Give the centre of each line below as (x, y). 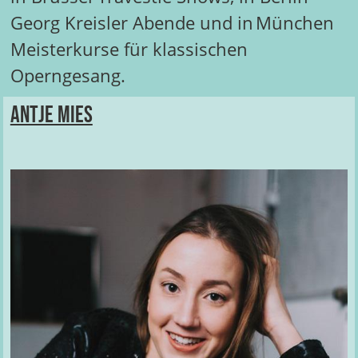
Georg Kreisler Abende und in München (172, 22)
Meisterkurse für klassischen (129, 49)
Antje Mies (51, 115)
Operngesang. (71, 75)
